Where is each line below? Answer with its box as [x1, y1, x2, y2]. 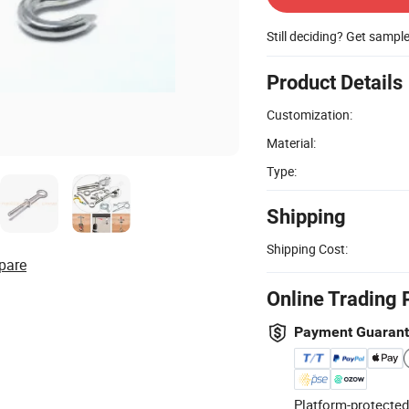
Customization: [267, 105, 352, 123]
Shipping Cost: [267, 239, 348, 257]
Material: [267, 133, 316, 152]
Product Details [267, 70, 403, 94]
